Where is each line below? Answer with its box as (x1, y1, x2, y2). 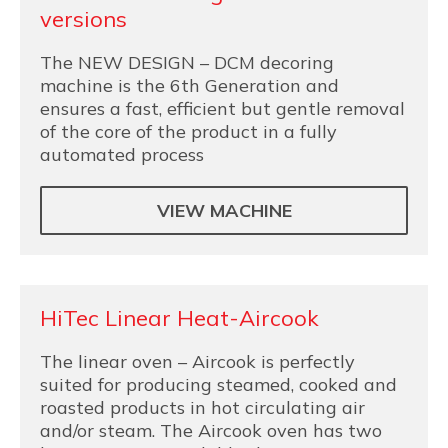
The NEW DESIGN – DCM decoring (40, 51, 334, 74)
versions (40, 5, 127, 33)
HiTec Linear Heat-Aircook (40, 304, 319, 332)
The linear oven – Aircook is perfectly (40, 350, 355, 373)
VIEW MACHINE (156, 199, 292, 222)
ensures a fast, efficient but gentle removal (40, 97, 405, 120)
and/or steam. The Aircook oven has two (40, 419, 382, 442)
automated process (40, 143, 204, 166)
